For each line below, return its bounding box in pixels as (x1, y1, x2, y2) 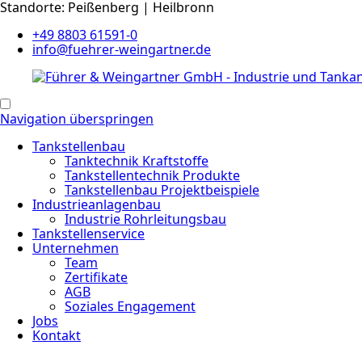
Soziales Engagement (65, 297, 196, 315)
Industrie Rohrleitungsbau (65, 210, 226, 228)
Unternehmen (32, 239, 119, 257)
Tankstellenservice (32, 225, 145, 242)
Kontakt (32, 326, 81, 344)
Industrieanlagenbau (32, 196, 161, 213)
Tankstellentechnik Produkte (65, 166, 240, 184)
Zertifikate (65, 268, 128, 286)
